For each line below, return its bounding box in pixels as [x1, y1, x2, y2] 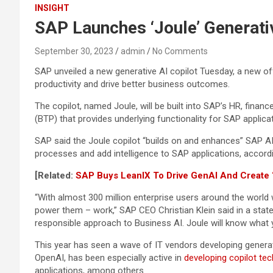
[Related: [35, 170, 76, 181]
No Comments [152, 46, 208, 56]
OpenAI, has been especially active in [35, 252, 184, 263]
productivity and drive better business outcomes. [35, 79, 230, 90]
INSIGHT [35, 3, 69, 13]
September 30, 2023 [35, 46, 113, 56]
